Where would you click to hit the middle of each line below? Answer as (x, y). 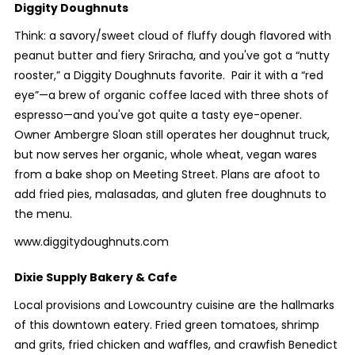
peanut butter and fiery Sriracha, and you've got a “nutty (172, 55)
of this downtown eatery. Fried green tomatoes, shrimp (166, 325)
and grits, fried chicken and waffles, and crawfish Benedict (176, 345)
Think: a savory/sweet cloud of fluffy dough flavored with (172, 36)
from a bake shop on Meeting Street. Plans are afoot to (167, 174)
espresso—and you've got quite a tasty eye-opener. (158, 115)
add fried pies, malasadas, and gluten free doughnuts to (170, 194)
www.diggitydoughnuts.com (91, 242)
